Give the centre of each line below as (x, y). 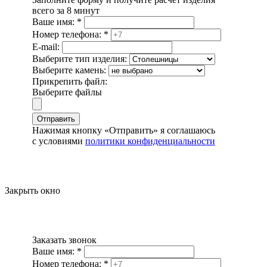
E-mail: (47, 46)
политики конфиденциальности (150, 141)
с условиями (59, 141)
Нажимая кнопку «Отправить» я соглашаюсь (124, 130)
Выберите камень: (70, 70)
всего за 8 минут (66, 10)
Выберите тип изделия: (80, 58)
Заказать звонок (64, 240)
